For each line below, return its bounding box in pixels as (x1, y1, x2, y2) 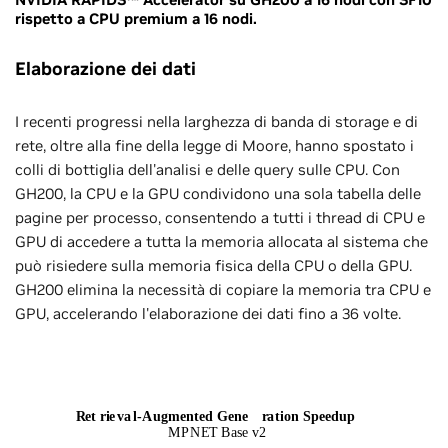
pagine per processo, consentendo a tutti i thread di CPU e (15, 207, 425, 227)
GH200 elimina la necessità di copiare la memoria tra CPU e (15, 279, 431, 299)
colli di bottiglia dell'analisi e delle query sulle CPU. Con (15, 159, 400, 179)
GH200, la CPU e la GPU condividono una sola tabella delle (15, 183, 421, 203)
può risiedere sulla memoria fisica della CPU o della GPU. (15, 255, 412, 275)
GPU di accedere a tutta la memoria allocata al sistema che (15, 231, 428, 251)
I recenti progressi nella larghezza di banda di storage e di (15, 111, 418, 131)
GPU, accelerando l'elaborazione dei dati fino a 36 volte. (15, 303, 401, 323)
